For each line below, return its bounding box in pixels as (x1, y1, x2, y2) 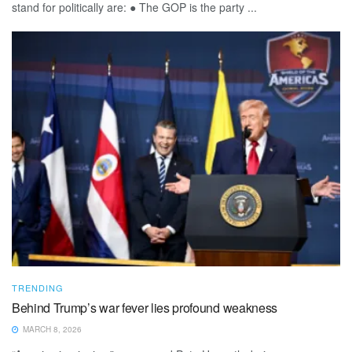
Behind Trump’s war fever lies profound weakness (12, 298, 277, 317)
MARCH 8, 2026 (20, 323, 82, 335)
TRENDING (12, 280, 64, 294)
